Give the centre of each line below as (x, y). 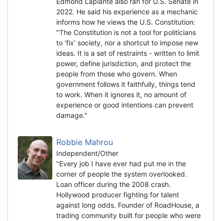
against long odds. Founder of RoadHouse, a (128, 205)
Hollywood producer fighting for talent (118, 194)
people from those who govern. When (117, 74)
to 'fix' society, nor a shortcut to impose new (127, 42)
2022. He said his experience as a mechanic (127, 11)
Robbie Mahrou (86, 142)
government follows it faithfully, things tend (126, 84)
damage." (72, 115)
